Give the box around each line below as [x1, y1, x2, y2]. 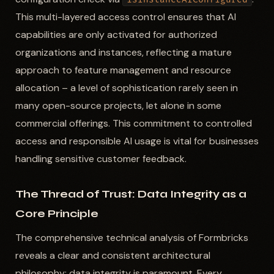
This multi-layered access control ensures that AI [15, 10, 236, 23]
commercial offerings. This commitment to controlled [15, 116, 252, 130]
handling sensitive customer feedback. [15, 152, 187, 165]
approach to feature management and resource [15, 63, 231, 76]
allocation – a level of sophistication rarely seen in [15, 81, 238, 94]
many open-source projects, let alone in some [15, 98, 221, 112]
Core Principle [15, 207, 98, 220]
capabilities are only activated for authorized [15, 28, 217, 41]
